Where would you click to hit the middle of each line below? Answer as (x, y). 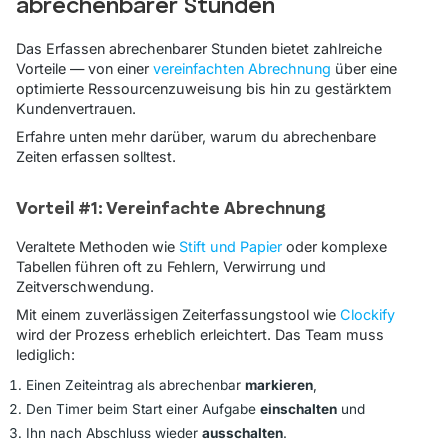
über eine (364, 68)
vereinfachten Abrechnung (242, 68)
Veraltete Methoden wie (97, 246)
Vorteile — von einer (84, 68)
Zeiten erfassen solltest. (96, 156)
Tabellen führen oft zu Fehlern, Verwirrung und (171, 266)
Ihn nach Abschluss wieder (114, 432)
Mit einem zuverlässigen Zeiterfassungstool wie (178, 314)
